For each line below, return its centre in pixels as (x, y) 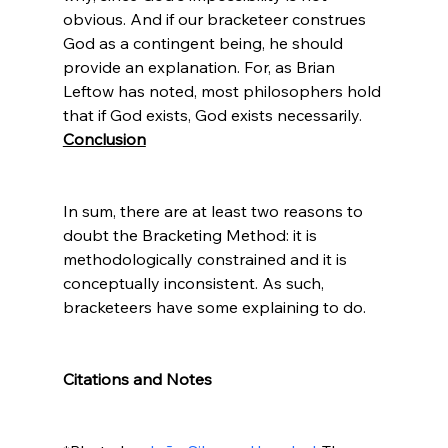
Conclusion (104, 138)
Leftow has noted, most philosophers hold (223, 90)
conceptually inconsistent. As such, (195, 282)
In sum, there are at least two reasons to (214, 210)
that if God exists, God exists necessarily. (212, 114)
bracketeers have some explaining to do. (214, 306)
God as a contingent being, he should (204, 42)
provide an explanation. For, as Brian (200, 66)
